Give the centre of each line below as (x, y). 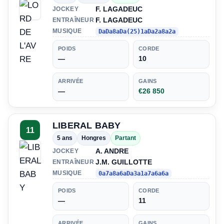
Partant (125, 138)
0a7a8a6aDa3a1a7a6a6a (133, 174)
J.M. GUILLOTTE (124, 162)
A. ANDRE (112, 151)
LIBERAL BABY (87, 126)
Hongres (94, 138)
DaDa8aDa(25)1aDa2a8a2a (137, 32)
